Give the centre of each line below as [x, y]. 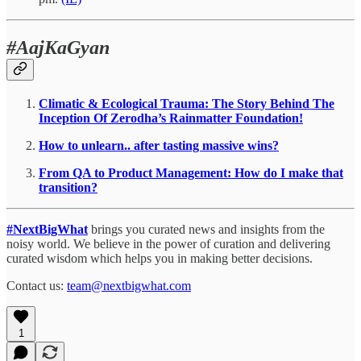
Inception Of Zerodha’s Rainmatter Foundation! [171, 118]
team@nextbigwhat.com [129, 285]
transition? [68, 187]
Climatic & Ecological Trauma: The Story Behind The [187, 103]
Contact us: [37, 285]
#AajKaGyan [58, 48]
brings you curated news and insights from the [206, 229]
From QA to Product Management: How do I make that [191, 172]
